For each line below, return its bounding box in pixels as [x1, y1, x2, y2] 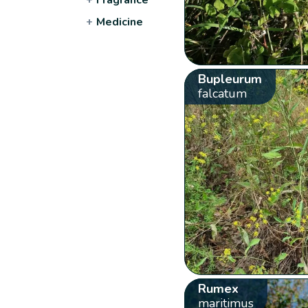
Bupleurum [197, 70, 262, 87]
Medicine [96, 14, 144, 30]
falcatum [197, 85, 247, 102]
